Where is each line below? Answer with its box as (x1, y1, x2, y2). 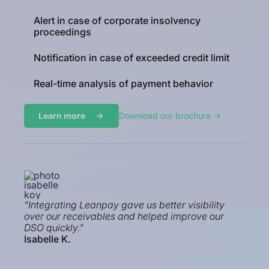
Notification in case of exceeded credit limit (34, 51, 229, 64)
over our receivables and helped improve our (24, 210, 224, 223)
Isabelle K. (24, 233, 71, 246)
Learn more (38, 110, 85, 121)
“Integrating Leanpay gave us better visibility (24, 199, 225, 211)
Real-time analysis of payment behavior (34, 77, 213, 89)
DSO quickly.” (24, 222, 83, 234)
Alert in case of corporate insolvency (34, 14, 201, 26)
